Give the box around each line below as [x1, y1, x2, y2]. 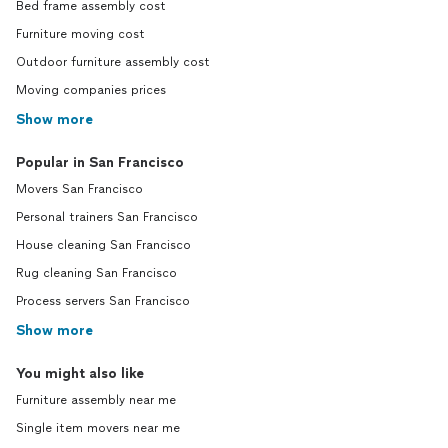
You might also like [16, 365, 144, 382]
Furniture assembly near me [16, 393, 176, 407]
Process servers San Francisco [16, 294, 190, 308]
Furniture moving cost [16, 27, 145, 41]
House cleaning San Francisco [16, 238, 191, 252]
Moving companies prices [16, 83, 166, 97]
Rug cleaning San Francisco [16, 266, 177, 280]
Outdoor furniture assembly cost [16, 55, 210, 69]
